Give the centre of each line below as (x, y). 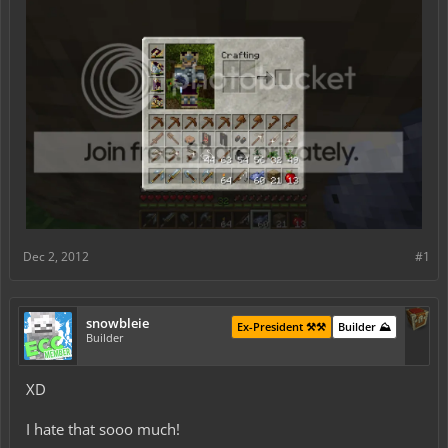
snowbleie (117, 323)
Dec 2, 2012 (56, 256)
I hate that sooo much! (103, 429)
